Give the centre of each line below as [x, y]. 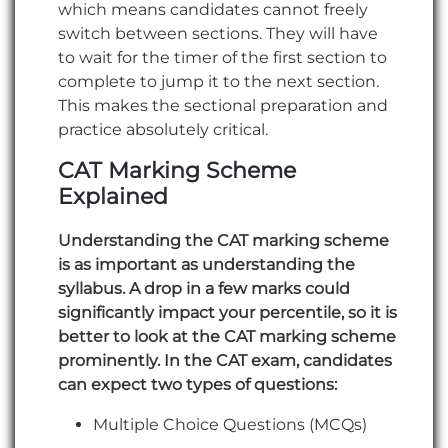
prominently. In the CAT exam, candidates [225, 360]
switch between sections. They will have [218, 33]
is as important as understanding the [206, 264]
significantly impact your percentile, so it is [227, 312]
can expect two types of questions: [197, 384]
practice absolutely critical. [163, 129]
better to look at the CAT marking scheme [227, 336]
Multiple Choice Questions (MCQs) [230, 424]
